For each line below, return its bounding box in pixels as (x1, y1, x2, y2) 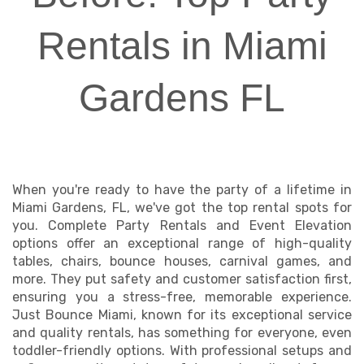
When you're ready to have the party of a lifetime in (12, 182, 352, 197)
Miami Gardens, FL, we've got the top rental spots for (12, 200, 352, 215)
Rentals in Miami (37, 24, 327, 67)
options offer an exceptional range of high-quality (12, 236, 352, 251)
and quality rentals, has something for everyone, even (12, 325, 352, 340)
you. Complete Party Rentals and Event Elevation (12, 218, 352, 233)
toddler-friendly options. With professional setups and (12, 343, 352, 358)
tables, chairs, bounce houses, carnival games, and (12, 253, 352, 269)
